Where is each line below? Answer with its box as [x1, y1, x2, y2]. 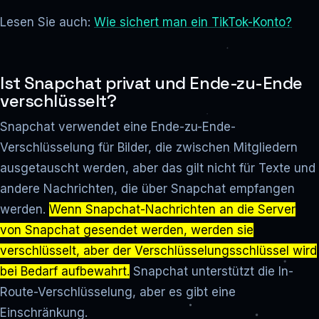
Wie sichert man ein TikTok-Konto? [94, 15, 292, 30]
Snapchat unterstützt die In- [130, 264, 293, 279]
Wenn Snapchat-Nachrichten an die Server [49, 202, 296, 217]
